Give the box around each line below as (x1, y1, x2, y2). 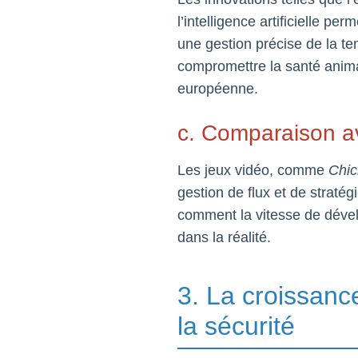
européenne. (177, 81, 258, 97)
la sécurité (177, 312, 295, 340)
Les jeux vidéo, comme (177, 162, 328, 178)
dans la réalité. (177, 229, 271, 245)
